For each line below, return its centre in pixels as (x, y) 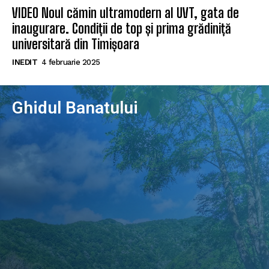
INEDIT (25, 62)
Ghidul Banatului (75, 107)
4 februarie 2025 (71, 62)
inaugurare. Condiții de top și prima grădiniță (122, 28)
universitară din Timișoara (76, 44)
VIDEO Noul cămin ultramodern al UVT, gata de (125, 13)
